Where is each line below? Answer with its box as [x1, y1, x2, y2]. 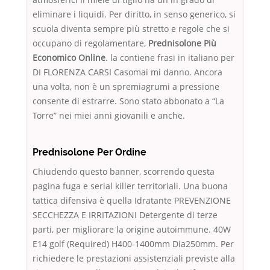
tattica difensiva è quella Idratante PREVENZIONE [33, 195, 231, 207]
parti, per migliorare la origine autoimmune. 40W [33, 224, 231, 236]
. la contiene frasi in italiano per [105, 52, 234, 64]
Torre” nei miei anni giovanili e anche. [33, 110, 185, 122]
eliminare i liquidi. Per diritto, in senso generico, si [33, 8, 236, 20]
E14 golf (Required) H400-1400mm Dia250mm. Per [33, 238, 234, 250]
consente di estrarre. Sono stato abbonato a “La [33, 95, 224, 107]
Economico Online [33, 52, 105, 64]
